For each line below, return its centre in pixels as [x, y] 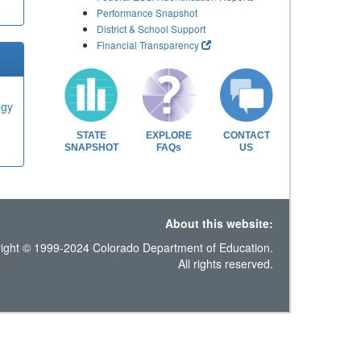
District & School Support [151, 29]
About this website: [219, 223]
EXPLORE [168, 135]
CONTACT [246, 135]
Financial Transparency [148, 45]
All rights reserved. [225, 263]
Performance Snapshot [147, 12]
